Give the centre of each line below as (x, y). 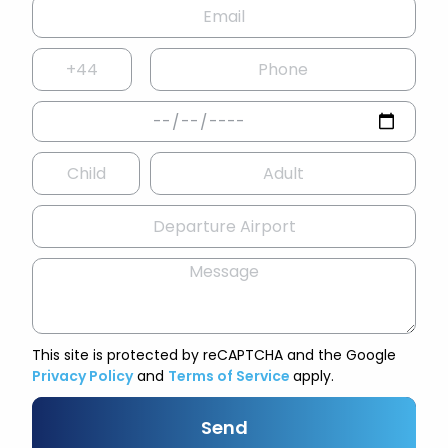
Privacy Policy (82, 376)
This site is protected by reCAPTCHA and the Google (214, 355)
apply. (313, 376)
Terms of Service (230, 376)
